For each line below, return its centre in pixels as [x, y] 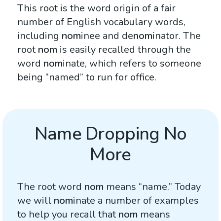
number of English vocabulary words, [101, 22]
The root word [51, 187]
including [39, 36]
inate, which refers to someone [132, 63]
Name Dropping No [110, 134]
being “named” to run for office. [87, 77]
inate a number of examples [136, 201]
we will [36, 201]
